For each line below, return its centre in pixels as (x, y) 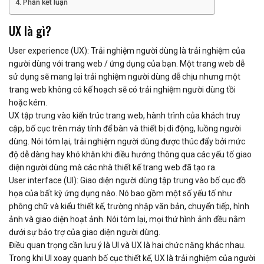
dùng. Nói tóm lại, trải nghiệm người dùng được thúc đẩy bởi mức (127, 142)
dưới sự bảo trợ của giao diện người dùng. (85, 232)
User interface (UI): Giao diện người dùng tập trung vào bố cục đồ (127, 181)
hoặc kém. (28, 103)
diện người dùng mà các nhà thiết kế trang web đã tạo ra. (113, 168)
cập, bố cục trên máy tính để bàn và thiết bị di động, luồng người (125, 129)
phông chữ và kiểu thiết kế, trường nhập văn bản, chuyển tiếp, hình (129, 207)
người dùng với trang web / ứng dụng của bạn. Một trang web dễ (127, 64)
